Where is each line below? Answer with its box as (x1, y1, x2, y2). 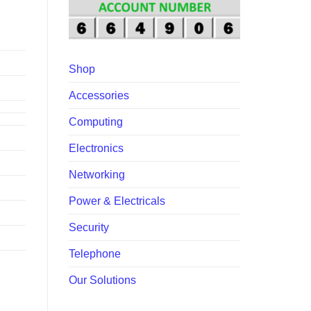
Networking (68, 169, 125, 181)
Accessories (68, 90, 129, 102)
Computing (68, 116, 123, 128)
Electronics (68, 142, 124, 155)
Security (68, 221, 109, 234)
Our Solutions (68, 274, 136, 287)
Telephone (68, 248, 121, 260)
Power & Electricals (68, 195, 165, 208)
